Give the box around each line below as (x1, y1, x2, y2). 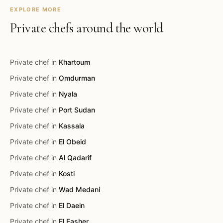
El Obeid (59, 137, 86, 146)
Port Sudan (59, 106, 95, 114)
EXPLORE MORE (10, 6, 61, 13)
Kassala (59, 121, 85, 130)
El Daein (59, 201, 85, 210)
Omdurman (59, 74, 95, 82)
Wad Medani (59, 185, 100, 194)
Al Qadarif (59, 153, 92, 162)
